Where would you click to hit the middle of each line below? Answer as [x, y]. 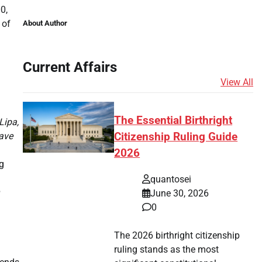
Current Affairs [70, 67]
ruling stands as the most [167, 249]
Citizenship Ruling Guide [176, 137]
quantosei [171, 179]
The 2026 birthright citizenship [177, 235]
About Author [45, 23]
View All [237, 82]
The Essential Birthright [173, 121]
